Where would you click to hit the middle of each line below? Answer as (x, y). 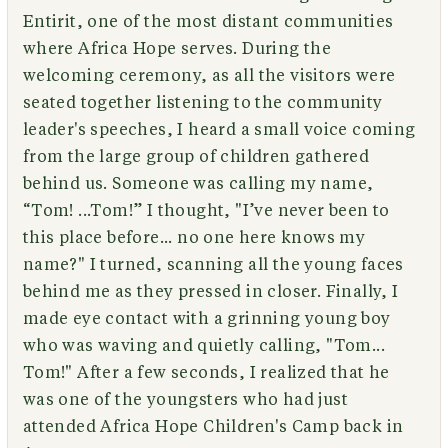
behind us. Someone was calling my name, (198, 183)
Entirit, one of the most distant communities (208, 21)
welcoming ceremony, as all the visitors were (209, 75)
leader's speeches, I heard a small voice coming (219, 129)
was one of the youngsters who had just (185, 399)
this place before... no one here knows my (194, 237)
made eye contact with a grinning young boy (206, 318)
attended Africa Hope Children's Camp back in (213, 426)
